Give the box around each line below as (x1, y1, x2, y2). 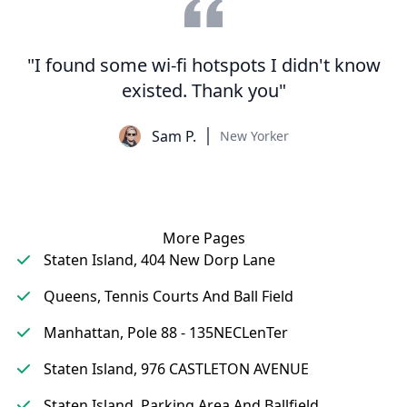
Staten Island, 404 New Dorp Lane (44, 250, 275, 270)
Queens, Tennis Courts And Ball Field (44, 286, 293, 306)
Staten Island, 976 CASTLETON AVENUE (44, 359, 309, 379)
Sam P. (151, 126, 196, 146)
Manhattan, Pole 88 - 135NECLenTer (44, 323, 288, 342)
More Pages (162, 228, 245, 248)
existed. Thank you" (121, 78, 286, 103)
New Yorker (219, 127, 289, 144)
